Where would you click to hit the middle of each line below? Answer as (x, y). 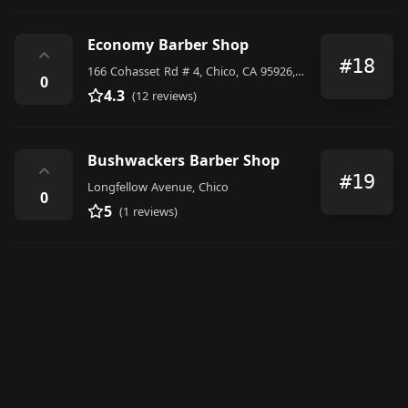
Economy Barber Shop (168, 44)
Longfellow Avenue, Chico (158, 186)
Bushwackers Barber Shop (184, 160)
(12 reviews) (164, 95)
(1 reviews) (148, 211)
